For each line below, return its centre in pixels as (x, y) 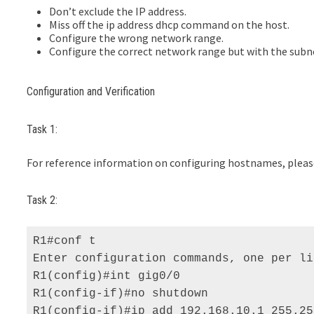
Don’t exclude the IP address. (118, 11)
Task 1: (42, 130)
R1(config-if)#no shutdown (124, 294)
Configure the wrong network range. (137, 37)
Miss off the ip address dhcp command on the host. (170, 24)
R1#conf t (68, 241)
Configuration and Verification (91, 92)
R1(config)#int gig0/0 (110, 277)
